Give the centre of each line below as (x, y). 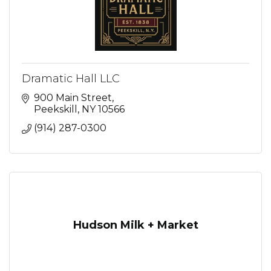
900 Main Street (73, 97)
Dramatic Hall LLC (71, 78)
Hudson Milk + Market (135, 225)
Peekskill (56, 109)
